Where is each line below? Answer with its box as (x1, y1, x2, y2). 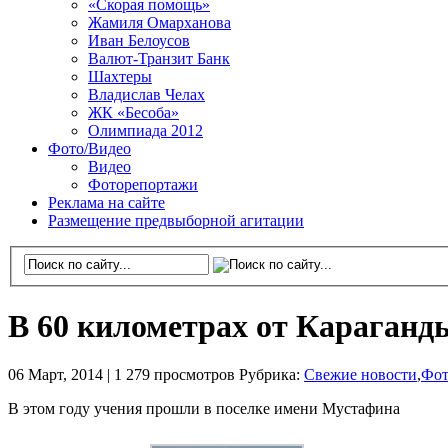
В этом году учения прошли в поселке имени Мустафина (8, 400, 400, 418)
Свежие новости (304, 366, 417, 384)
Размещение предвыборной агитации (48, 212, 304, 229)
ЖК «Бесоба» (88, 104, 179, 121)
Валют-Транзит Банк (88, 50, 230, 67)
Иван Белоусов (88, 32, 190, 49)
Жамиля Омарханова (88, 14, 231, 31)
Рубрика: (239, 366, 304, 384)
